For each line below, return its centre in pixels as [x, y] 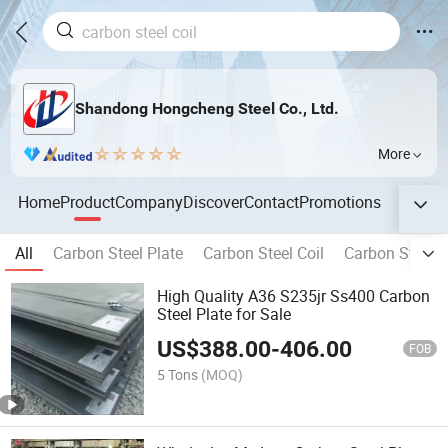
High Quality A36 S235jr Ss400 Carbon [294, 296]
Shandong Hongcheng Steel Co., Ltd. [206, 109]
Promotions [340, 201]
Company [149, 201]
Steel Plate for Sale [224, 314]
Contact [272, 201]
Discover [214, 201]
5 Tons [178, 374]
